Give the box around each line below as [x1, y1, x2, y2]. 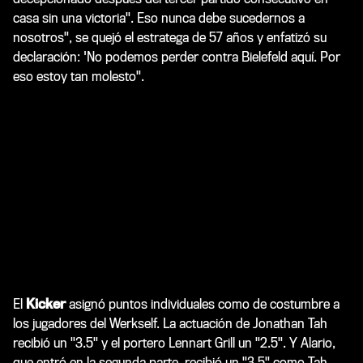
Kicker [26, 296, 66, 312]
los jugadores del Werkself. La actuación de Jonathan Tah [13, 315, 327, 331]
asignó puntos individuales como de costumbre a [66, 296, 340, 312]
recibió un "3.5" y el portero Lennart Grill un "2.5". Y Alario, [13, 335, 335, 351]
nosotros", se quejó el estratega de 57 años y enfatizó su [13, 29, 327, 45]
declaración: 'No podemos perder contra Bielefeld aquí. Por [13, 49, 340, 65]
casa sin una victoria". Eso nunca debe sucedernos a [13, 10, 305, 26]
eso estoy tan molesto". [13, 68, 144, 84]
